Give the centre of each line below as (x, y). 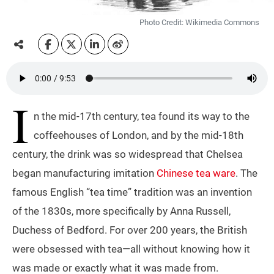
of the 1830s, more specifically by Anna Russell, (121, 211)
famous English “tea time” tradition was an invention (132, 192)
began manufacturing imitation (84, 173)
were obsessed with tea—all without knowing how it (131, 249)
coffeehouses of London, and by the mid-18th (139, 135)
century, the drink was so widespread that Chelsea (128, 154)
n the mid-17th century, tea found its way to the (142, 117)
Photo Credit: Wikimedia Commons (199, 23)
